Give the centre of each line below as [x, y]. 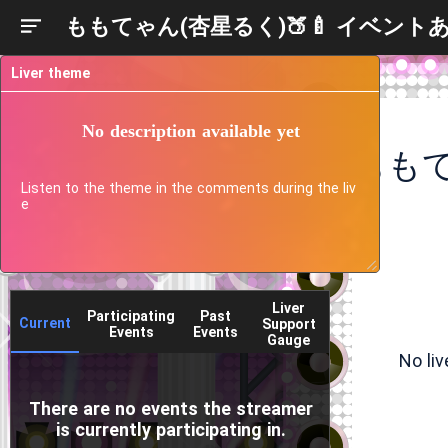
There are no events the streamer [171, 408]
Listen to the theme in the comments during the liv [188, 188]
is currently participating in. [171, 429]
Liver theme [50, 73]
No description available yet [191, 130]
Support [288, 324]
